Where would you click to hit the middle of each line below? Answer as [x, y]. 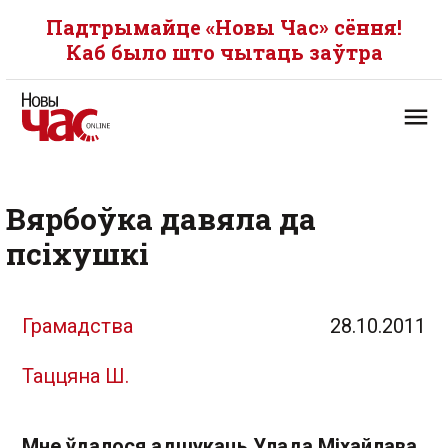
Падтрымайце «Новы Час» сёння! [224, 27]
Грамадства [77, 326]
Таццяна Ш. [75, 376]
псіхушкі [77, 253]
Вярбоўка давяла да [161, 218]
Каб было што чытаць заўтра [224, 52]
